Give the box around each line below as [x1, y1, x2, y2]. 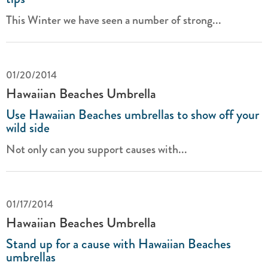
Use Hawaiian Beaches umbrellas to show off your [6, 105, 259, 124]
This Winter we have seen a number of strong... [6, 11, 221, 29]
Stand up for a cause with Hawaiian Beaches [6, 234, 231, 254]
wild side [6, 118, 50, 138]
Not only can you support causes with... [6, 141, 187, 158]
